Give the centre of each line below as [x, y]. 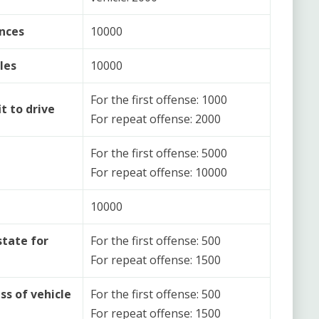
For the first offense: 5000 [159, 153]
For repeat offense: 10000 [159, 172]
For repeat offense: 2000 [156, 119]
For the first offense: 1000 [159, 99]
